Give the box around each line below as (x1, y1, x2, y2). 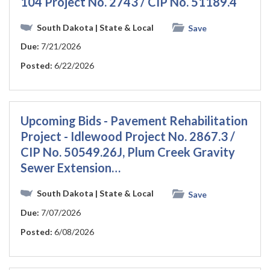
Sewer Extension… (20, 160, 121, 175)
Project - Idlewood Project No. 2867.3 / (20, 129, 235, 144)
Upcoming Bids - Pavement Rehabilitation (20, 113, 248, 128)
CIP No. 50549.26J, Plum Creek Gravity (20, 145, 235, 160)
